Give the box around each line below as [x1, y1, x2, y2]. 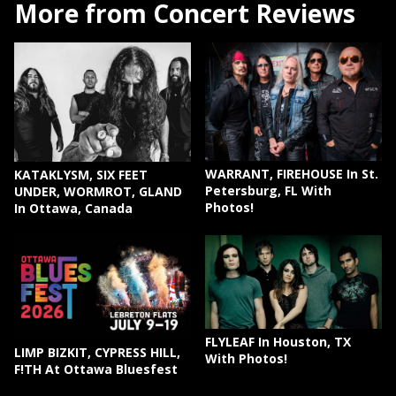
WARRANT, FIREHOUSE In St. [205, 164, 379, 182]
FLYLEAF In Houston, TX [205, 333, 352, 351]
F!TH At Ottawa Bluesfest [14, 360, 178, 377]
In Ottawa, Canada [14, 199, 133, 217]
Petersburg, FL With [205, 181, 332, 199]
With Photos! [205, 350, 288, 368]
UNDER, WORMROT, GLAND [14, 182, 182, 200]
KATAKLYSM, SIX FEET [14, 165, 148, 183]
